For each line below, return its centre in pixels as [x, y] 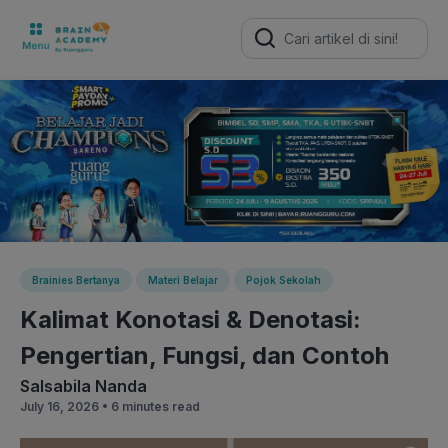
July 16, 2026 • [65, 406]
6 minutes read [155, 406]
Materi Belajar [183, 279]
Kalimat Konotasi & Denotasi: [190, 319]
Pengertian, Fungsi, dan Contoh [204, 355]
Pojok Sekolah [283, 279]
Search [263, 23]
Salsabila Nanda [83, 385]
